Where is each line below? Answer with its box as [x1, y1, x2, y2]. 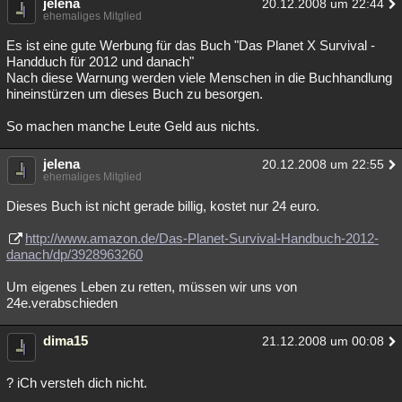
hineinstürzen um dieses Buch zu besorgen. [6, 86, 263, 101]
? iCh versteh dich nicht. [6, 375, 147, 390]
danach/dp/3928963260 [6, 247, 143, 262]
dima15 [43, 333, 88, 348]
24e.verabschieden [6, 295, 118, 310]
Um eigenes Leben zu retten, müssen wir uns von [6, 279, 297, 294]
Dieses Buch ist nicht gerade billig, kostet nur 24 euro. [6, 198, 319, 214]
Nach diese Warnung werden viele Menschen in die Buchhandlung [6, 70, 392, 85]
